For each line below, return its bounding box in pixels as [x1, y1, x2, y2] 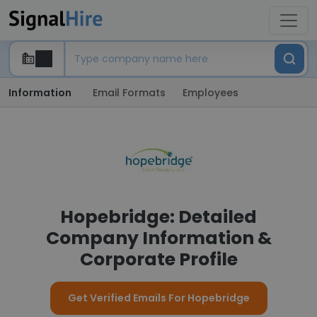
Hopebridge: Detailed [60, 204, 257, 229]
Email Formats [93, 86, 166, 100]
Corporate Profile [79, 247, 238, 272]
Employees [183, 86, 238, 100]
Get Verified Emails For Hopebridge [67, 291, 250, 305]
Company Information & [45, 226, 272, 250]
